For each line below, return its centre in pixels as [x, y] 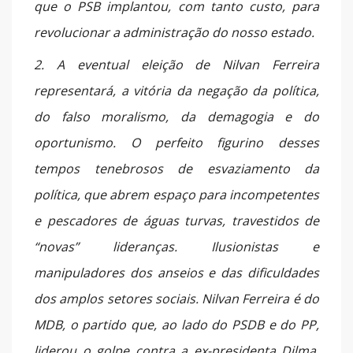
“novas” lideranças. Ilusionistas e [176, 246]
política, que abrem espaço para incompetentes [176, 194]
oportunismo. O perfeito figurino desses [176, 142]
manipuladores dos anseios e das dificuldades [176, 272]
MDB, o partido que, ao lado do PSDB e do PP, [176, 324]
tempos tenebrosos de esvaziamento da [176, 168]
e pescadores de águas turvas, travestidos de [176, 220]
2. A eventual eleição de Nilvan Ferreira [176, 64]
